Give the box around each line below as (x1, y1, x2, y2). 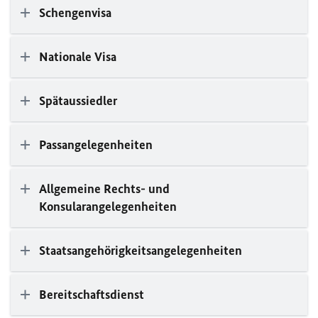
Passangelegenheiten (39, 137, 153, 153)
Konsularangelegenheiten (39, 199, 177, 214)
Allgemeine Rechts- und (39, 181, 170, 197)
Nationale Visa (39, 49, 116, 65)
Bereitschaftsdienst (39, 287, 144, 302)
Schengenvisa (39, 5, 111, 21)
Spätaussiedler (39, 93, 117, 109)
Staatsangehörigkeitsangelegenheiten (39, 243, 242, 258)
